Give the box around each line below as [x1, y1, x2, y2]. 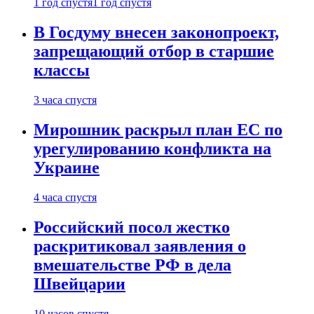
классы [34, 61, 90, 80]
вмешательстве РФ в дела [34, 255, 231, 274]
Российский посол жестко [34, 217, 230, 236]
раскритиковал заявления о [34, 236, 246, 255]
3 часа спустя [34, 93, 97, 106]
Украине [34, 158, 100, 177]
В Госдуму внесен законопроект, [34, 23, 279, 42]
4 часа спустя [34, 191, 97, 203]
